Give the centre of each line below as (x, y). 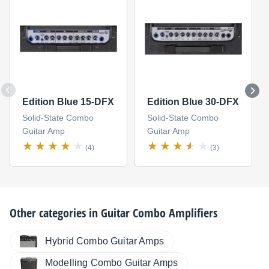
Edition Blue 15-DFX (68, 102)
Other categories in (55, 213)
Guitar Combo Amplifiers (159, 213)
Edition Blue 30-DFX (193, 102)
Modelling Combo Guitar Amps (112, 262)
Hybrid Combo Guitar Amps (104, 241)
